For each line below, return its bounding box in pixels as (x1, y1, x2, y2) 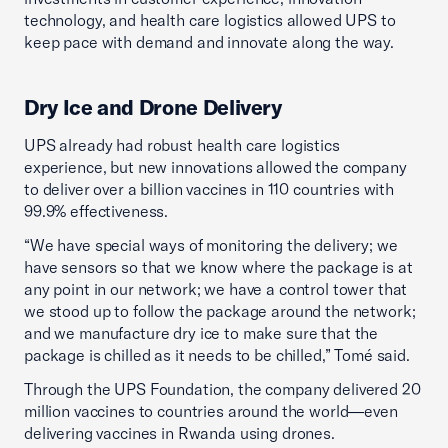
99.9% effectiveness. (24, 201, 169, 221)
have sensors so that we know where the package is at (24, 257, 413, 277)
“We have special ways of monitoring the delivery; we (24, 235, 398, 255)
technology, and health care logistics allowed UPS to (24, 10, 396, 30)
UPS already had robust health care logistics (24, 135, 340, 155)
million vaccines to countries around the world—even (24, 401, 398, 421)
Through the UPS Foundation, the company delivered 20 (24, 379, 421, 399)
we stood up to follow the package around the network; (24, 301, 416, 321)
